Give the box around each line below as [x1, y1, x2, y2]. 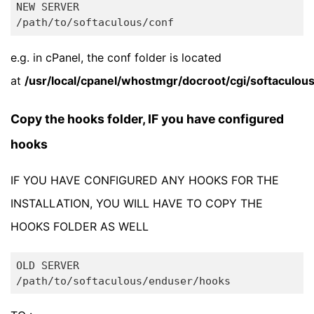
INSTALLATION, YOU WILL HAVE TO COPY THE [11, 196, 263, 211]
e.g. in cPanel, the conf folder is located [11, 50, 221, 64]
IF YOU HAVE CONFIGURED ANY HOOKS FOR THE [11, 173, 279, 188]
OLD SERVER [15, 259, 79, 272]
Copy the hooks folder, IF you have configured [11, 111, 284, 126]
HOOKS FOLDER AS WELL [11, 219, 149, 234]
